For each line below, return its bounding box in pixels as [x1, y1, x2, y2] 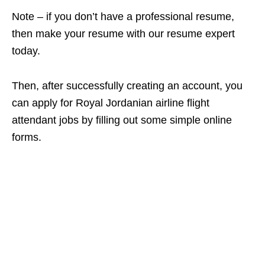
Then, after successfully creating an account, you [12, 79, 243, 92]
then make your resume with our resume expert [12, 27, 235, 40]
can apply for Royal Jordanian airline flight [12, 96, 209, 109]
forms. [12, 131, 41, 143]
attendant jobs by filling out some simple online [12, 114, 232, 126]
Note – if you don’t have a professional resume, [12, 10, 234, 22]
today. [12, 44, 40, 57]
